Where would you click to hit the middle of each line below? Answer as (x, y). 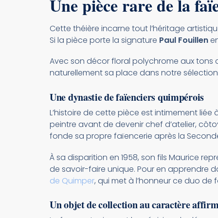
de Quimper (72, 181)
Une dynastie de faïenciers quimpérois (127, 97)
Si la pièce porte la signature (104, 40)
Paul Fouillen (184, 40)
